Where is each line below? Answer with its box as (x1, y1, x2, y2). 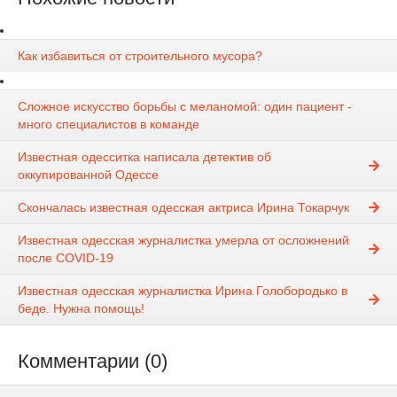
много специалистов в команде (18, 117, 199, 132)
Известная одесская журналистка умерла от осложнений (18, 233, 349, 248)
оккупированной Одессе (18, 167, 159, 183)
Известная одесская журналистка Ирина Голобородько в (18, 284, 347, 299)
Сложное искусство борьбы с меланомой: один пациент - (18, 99, 352, 114)
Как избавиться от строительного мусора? (18, 49, 262, 64)
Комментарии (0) (18, 350, 167, 373)
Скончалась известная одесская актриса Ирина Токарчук (18, 200, 349, 215)
